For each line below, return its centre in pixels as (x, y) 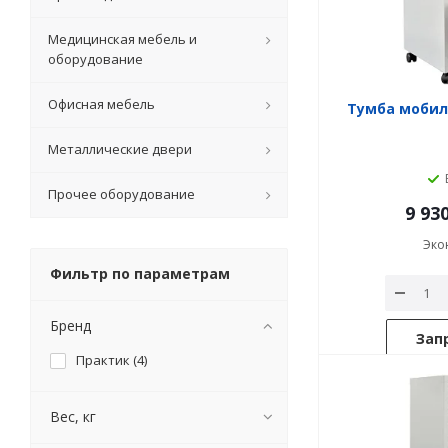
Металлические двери (120, 149)
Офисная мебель (101, 104)
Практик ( (106, 360)
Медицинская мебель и (122, 39)
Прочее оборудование (121, 194)
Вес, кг (73, 416)
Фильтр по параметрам (140, 273)
